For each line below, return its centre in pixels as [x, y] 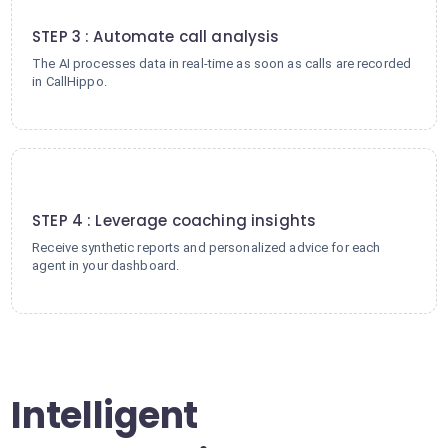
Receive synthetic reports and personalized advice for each [206, 247]
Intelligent [104, 415]
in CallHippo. [69, 81]
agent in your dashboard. [106, 265]
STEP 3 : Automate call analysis [156, 36]
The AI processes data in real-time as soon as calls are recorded [222, 63]
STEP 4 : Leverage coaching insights [174, 220]
